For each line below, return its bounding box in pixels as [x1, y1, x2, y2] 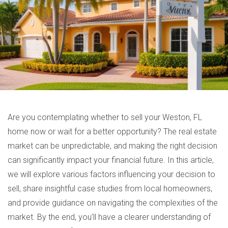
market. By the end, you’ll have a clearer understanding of [8, 212, 211, 222]
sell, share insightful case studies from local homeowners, [8, 184, 212, 193]
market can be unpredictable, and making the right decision [8, 141, 217, 151]
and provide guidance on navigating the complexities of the [8, 198, 218, 208]
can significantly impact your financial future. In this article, [8, 155, 214, 165]
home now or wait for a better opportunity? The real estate [8, 127, 217, 136]
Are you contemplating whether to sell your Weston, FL [8, 112, 202, 122]
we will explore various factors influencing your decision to [8, 169, 215, 179]
